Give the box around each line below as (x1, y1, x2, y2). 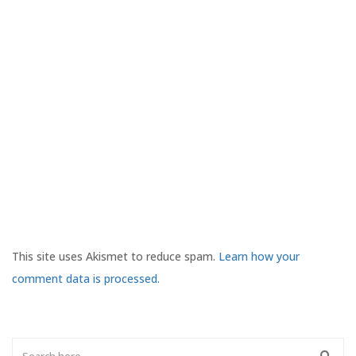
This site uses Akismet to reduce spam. (12, 248, 219, 264)
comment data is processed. (12, 270, 160, 286)
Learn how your (219, 248, 300, 264)
